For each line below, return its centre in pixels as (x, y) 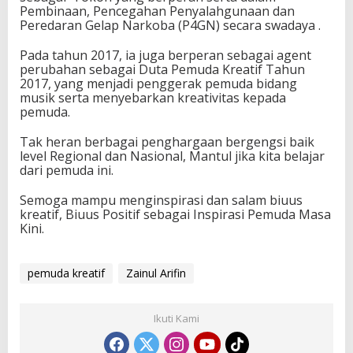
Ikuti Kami (176, 318)
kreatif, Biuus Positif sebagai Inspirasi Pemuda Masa (175, 214)
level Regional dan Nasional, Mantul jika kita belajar (172, 156)
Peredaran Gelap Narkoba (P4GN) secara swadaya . (172, 25)
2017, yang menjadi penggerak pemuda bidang (158, 83)
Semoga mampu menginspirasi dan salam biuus (161, 200)
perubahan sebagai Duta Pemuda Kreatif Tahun (162, 69)
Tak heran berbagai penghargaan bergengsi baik (167, 141)
